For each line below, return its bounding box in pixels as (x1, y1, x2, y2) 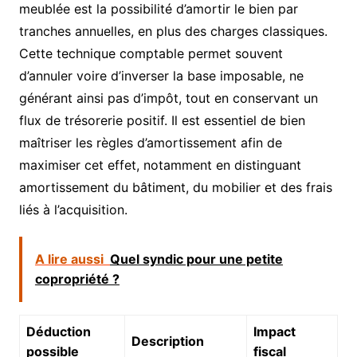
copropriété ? (34, 270, 120, 287)
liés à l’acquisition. (18, 201, 127, 218)
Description (131, 332, 204, 349)
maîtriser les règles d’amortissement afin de (18, 134, 282, 151)
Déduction (25, 323, 91, 339)
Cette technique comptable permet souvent (18, 45, 283, 61)
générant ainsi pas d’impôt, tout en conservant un (18, 89, 318, 106)
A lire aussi (34, 250, 104, 267)
